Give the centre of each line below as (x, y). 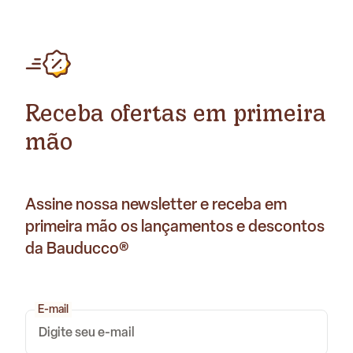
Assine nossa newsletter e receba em (156, 204)
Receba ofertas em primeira (176, 112)
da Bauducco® (77, 248)
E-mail (53, 309)
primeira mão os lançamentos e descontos (175, 226)
